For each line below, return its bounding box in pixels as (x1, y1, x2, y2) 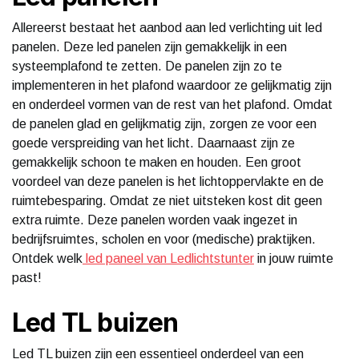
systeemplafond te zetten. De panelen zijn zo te (12, 58, 282, 73)
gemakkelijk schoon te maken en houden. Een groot (12, 155, 301, 169)
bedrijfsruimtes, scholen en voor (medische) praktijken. (12, 232, 316, 246)
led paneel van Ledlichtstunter (83, 251, 254, 265)
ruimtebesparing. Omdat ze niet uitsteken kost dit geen (12, 193, 322, 208)
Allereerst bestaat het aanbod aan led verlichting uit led (12, 20, 322, 34)
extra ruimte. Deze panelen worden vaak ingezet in (12, 212, 297, 227)
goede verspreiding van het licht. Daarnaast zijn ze (12, 135, 295, 150)
